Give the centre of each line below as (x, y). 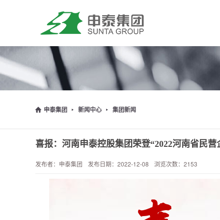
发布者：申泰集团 (59, 164)
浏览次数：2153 (176, 164)
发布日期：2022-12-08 (118, 164)
